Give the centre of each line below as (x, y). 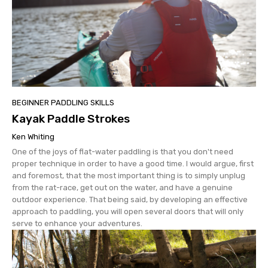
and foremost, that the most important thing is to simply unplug (129, 176)
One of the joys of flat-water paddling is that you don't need (123, 152)
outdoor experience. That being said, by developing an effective (130, 200)
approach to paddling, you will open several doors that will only (128, 212)
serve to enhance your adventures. (77, 224)
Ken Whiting (33, 137)
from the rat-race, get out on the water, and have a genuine (122, 188)
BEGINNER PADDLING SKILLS (63, 103)
